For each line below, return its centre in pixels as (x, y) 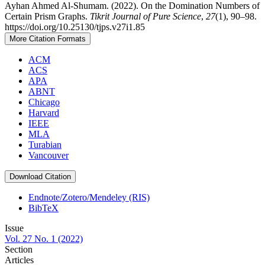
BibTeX (43, 208)
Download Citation (40, 177)
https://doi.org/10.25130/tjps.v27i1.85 (75, 27)
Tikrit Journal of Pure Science (146, 17)
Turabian (45, 145)
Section (19, 250)
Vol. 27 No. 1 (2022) (44, 239)
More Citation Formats (48, 39)
